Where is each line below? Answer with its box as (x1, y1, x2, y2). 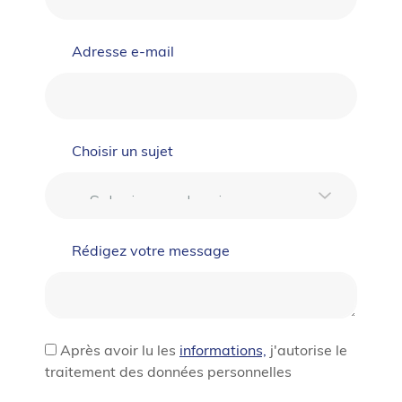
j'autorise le (267, 345, 347, 359)
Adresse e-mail (72, 46, 174, 60)
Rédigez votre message (72, 245, 230, 259)
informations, (179, 345, 267, 359)
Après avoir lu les (57, 345, 179, 359)
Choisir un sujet (72, 145, 173, 160)
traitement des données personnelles (45, 366, 292, 380)
